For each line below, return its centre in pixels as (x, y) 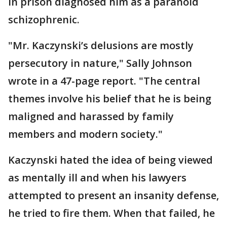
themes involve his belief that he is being (110, 98)
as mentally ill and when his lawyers (97, 177)
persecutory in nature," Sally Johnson (100, 63)
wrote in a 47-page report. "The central (104, 81)
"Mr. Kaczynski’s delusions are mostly (101, 45)
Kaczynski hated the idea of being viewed (110, 160)
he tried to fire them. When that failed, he (111, 213)
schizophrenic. (44, 19)
